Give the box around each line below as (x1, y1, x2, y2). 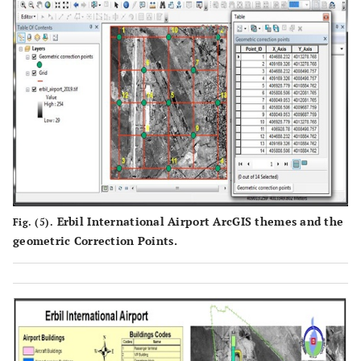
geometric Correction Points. (13, 232, 177, 248)
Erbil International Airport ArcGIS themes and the (53, 213, 344, 229)
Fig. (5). (13, 215, 54, 228)
